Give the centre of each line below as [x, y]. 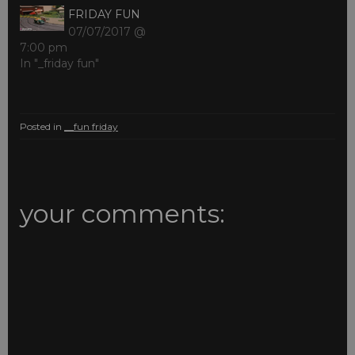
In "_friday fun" [59, 64]
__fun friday [91, 127]
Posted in [42, 127]
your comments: [122, 214]
